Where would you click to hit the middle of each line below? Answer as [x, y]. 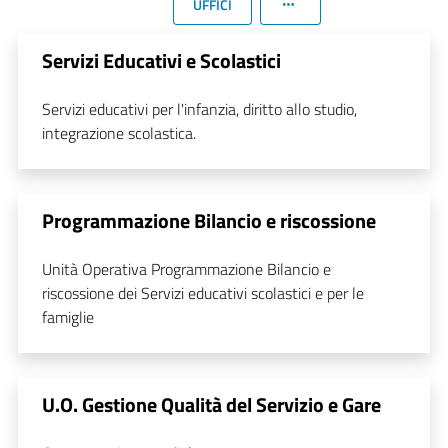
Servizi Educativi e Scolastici [161, 60]
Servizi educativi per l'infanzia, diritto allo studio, [199, 108]
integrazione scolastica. [121, 132]
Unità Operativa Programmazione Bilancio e [186, 268]
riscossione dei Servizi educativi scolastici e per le [203, 292]
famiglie [68, 316]
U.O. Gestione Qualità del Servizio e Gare [211, 404]
